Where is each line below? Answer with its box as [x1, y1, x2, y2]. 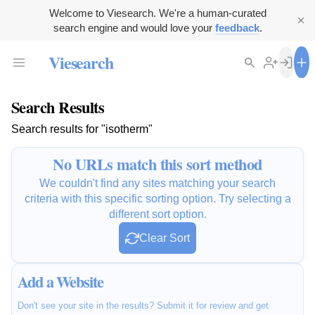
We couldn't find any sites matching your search [39, 177, 276, 190]
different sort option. [108, 208, 207, 221]
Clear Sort [139, 232, 190, 245]
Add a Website [18, 270, 103, 294]
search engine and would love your [53, 22, 215, 34]
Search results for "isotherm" [11, 123, 153, 136]
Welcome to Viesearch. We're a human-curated [49, 7, 266, 19]
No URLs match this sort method [53, 153, 262, 176]
